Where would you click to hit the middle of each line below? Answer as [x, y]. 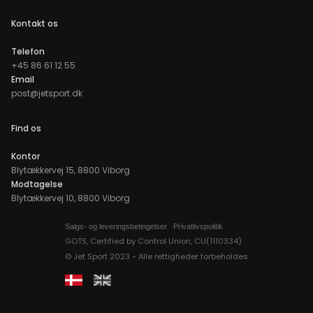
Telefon [28, 51]
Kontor [26, 156]
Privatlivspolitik [195, 226]
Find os [26, 128]
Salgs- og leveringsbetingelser [116, 226]
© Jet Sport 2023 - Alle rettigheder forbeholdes [156, 256]
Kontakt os [35, 23]
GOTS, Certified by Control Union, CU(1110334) [153, 241]
